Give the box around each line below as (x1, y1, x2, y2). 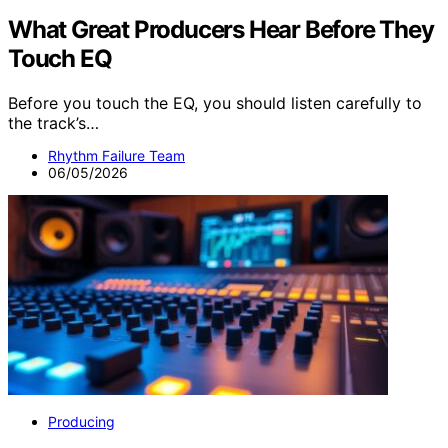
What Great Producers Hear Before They (8, 14, 434, 44)
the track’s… (8, 112, 99, 133)
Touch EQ (8, 43, 112, 73)
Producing (48, 412, 115, 430)
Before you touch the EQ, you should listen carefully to (8, 92, 422, 113)
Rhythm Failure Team (48, 146, 185, 164)
